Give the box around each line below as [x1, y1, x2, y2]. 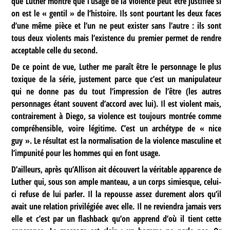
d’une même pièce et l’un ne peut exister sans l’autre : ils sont [11, 20, 222, 31]
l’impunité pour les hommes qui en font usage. [11, 147, 161, 159]
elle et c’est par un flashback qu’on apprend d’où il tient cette [11, 213, 222, 224]
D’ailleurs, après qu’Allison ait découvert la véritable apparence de [11, 163, 222, 175]
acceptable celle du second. [11, 44, 98, 56]
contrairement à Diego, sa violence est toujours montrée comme [11, 110, 222, 122]
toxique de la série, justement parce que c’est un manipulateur [11, 73, 222, 85]
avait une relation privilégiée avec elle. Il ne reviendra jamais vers [11, 200, 222, 212]
